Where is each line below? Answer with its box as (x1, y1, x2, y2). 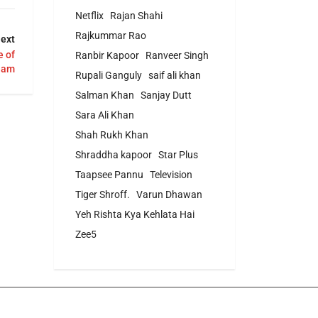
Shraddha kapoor (75, 149, 152, 161)
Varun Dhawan (136, 189, 202, 201)
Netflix (75, 10, 104, 22)
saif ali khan (148, 70, 201, 82)
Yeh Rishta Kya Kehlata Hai (75, 209, 194, 221)
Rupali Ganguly (75, 70, 142, 82)
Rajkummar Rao (75, 30, 146, 42)
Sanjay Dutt (141, 89, 192, 102)
